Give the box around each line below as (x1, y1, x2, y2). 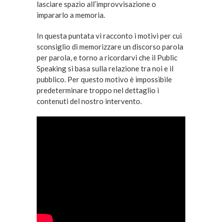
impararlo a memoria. (36, 10, 105, 19)
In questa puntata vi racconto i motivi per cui (36, 31, 182, 40)
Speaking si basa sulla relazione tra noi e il (36, 63, 173, 73)
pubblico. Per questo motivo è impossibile (36, 74, 172, 84)
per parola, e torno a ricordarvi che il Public (36, 53, 177, 62)
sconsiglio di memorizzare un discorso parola (36, 42, 183, 51)
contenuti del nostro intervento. (36, 96, 142, 106)
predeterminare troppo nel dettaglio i (36, 85, 159, 95)
